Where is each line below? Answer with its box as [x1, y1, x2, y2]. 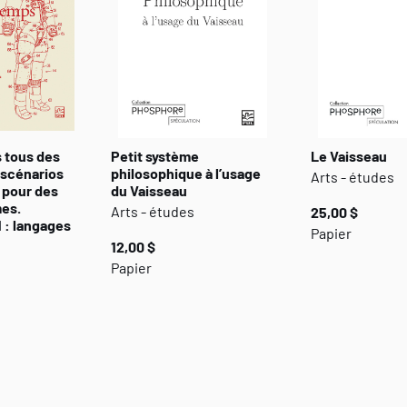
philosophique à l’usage [111, 164, 261, 182]
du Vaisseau [111, 182, 187, 199]
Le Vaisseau [311, 147, 387, 164]
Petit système [111, 147, 199, 164]
